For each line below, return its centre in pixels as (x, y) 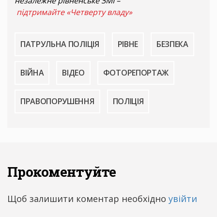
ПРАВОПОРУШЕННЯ (57, 101)
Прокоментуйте (62, 172)
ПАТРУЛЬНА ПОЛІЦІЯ (60, 44)
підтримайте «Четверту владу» (74, 12)
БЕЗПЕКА (172, 44)
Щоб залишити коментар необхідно (88, 199)
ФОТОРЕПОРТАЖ (136, 73)
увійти (183, 199)
